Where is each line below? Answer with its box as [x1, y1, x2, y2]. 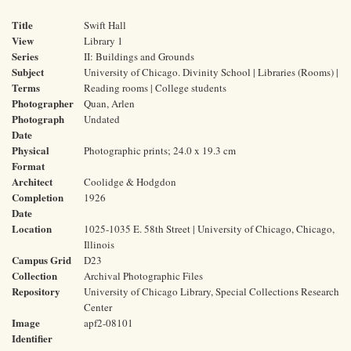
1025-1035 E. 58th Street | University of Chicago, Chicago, [84, 222, 335, 236]
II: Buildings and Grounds [84, 49, 194, 63]
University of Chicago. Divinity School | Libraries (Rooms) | [84, 65, 338, 79]
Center [84, 300, 112, 314]
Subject [12, 64, 44, 79]
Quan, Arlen [84, 96, 135, 110]
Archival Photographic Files [84, 269, 203, 283]
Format [12, 158, 45, 173]
